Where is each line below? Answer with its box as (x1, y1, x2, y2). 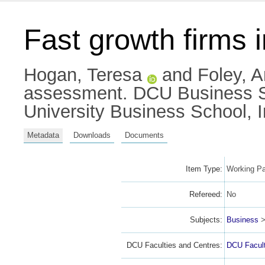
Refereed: (189, 189, 222, 199)
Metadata (27, 130, 59, 140)
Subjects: (189, 215, 222, 224)
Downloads (73, 130, 111, 140)
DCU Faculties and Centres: (126, 240, 222, 250)
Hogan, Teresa (24, 64, 142, 85)
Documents (125, 130, 164, 140)
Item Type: (185, 164, 222, 173)
